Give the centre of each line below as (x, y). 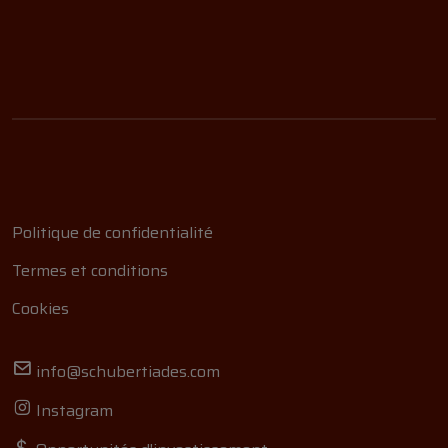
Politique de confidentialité (112, 232)
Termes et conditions (90, 270)
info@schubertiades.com (126, 371)
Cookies (40, 308)
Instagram (72, 410)
